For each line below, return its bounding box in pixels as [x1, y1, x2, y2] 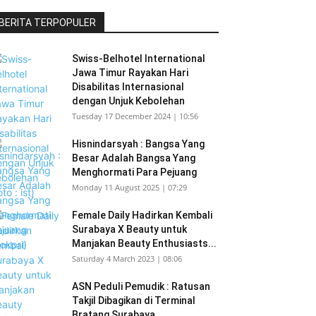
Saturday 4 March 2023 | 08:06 [72, 253, 182, 264]
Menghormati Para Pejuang [72, 166, 197, 178]
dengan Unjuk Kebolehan [72, 95, 185, 107]
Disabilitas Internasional [72, 81, 184, 92]
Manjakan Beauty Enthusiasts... [72, 238, 217, 249]
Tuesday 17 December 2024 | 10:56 [72, 111, 198, 121]
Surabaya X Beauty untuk [72, 224, 187, 235]
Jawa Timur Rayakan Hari [72, 67, 188, 78]
